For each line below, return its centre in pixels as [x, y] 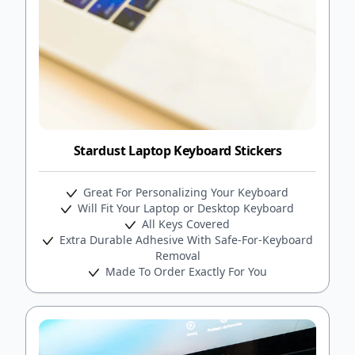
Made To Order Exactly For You [184, 271]
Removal [177, 255]
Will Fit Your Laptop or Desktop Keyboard [184, 208]
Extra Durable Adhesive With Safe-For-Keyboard [184, 239]
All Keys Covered [184, 223]
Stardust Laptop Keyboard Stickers [177, 150]
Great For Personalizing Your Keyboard [184, 192]
